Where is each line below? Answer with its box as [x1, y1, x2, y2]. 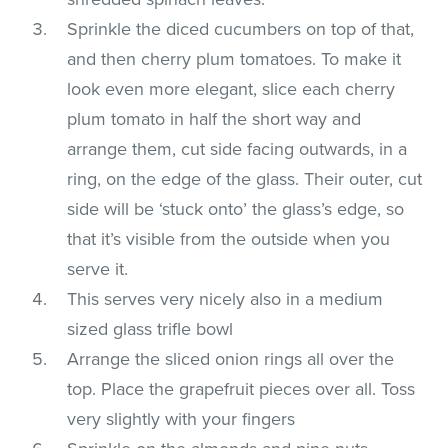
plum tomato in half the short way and [67, 107, 362, 130]
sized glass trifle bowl [67, 317, 234, 340]
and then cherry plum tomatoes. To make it [67, 47, 402, 70]
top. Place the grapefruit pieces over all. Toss [67, 377, 416, 400]
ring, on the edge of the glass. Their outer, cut [67, 167, 423, 190]
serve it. [67, 257, 129, 280]
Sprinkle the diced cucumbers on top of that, [67, 17, 415, 40]
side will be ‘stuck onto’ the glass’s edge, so [67, 197, 405, 220]
